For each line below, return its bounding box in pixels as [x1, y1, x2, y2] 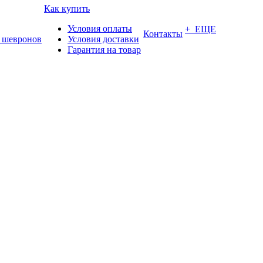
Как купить [44, 4, 90, 14]
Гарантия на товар [68, 45, 141, 55]
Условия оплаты [68, 23, 132, 33]
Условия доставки [68, 34, 139, 44]
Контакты [143, 29, 183, 39]
